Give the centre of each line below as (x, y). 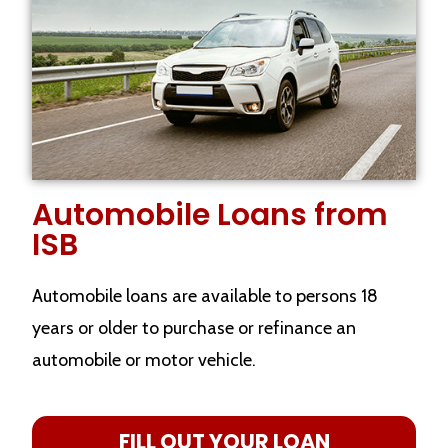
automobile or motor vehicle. (144, 359)
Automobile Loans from (210, 214)
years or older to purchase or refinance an (194, 327)
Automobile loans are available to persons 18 (205, 295)
